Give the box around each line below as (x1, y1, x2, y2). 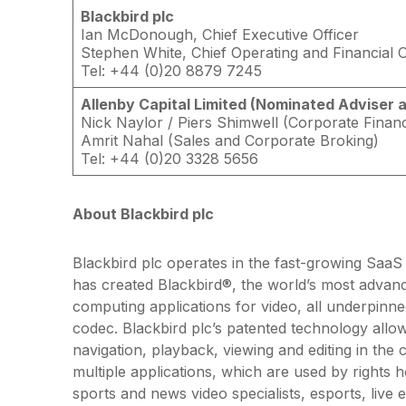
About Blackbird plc (72, 205, 214, 223)
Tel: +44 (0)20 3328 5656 (81, 150, 258, 168)
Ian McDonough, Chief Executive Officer (81, 25, 359, 43)
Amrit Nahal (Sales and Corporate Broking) (81, 131, 379, 150)
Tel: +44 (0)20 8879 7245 (81, 62, 262, 80)
